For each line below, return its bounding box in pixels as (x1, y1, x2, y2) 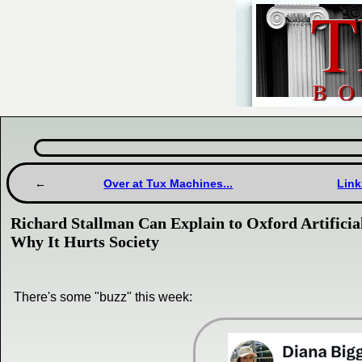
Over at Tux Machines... (103, 176, 234, 190)
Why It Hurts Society (11, 233, 159, 251)
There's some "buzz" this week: (14, 290, 192, 305)
